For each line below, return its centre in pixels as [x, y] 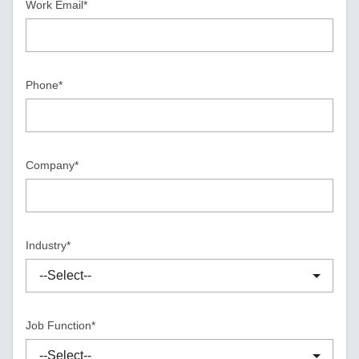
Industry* [48, 245]
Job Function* [61, 325]
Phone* [44, 85]
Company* [52, 165]
